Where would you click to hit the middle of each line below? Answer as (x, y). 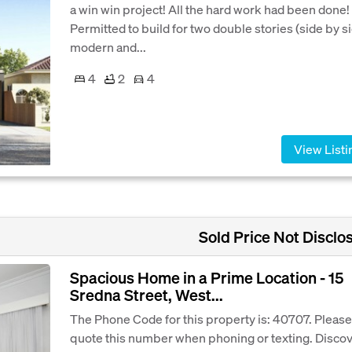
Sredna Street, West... (147, 295)
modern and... (108, 47)
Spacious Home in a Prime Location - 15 (207, 278)
